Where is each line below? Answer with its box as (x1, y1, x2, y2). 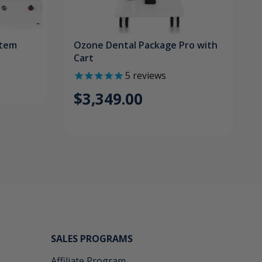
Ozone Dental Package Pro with (73, 39, 218, 52)
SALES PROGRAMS (51, 232, 133, 246)
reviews (130, 69, 166, 82)
